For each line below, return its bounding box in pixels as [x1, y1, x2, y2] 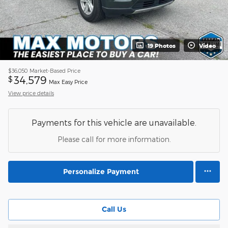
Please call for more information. [57, 134, 171, 144]
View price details [8, 89, 54, 96]
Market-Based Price [30, 67, 80, 74]
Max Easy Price [49, 78, 88, 85]
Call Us [102, 205, 126, 214]
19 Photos [148, 42, 176, 49]
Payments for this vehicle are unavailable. [32, 117, 196, 127]
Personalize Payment [63, 166, 139, 176]
